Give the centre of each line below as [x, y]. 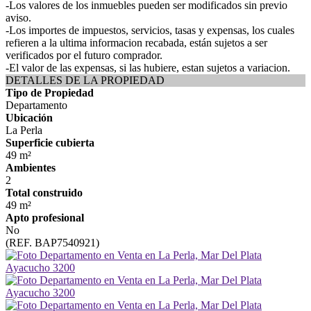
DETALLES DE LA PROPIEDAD [85, 80]
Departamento [36, 105]
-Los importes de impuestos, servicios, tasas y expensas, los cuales [150, 30]
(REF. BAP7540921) [52, 243]
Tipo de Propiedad [50, 93]
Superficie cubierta [50, 143]
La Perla [24, 130]
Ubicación [29, 118]
